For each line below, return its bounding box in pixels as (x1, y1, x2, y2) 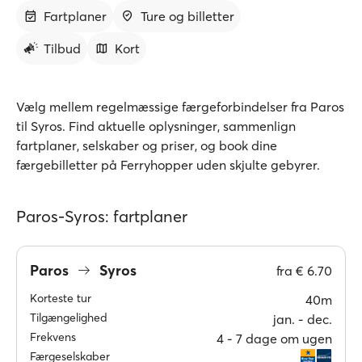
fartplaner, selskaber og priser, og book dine (16, 137, 277, 154)
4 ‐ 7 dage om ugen (217, 330, 332, 347)
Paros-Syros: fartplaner (16, 206, 187, 226)
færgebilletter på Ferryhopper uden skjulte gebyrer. (16, 157, 320, 173)
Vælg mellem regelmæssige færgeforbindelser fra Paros (16, 99, 344, 115)
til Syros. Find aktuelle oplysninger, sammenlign (16, 118, 296, 134)
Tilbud (44, 40, 81, 57)
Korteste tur (30, 291, 91, 305)
